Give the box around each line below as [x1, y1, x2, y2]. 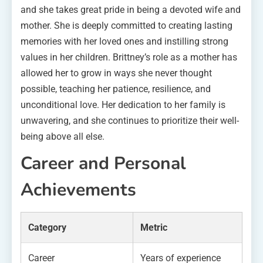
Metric [140, 221, 167, 233]
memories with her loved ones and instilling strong [21, 35, 228, 47]
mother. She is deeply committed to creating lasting [21, 19, 232, 31]
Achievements [21, 177, 136, 202]
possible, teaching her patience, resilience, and [21, 83, 211, 95]
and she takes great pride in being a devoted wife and [21, 4, 241, 15]
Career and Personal [21, 151, 186, 176]
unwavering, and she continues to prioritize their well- [21, 114, 239, 126]
